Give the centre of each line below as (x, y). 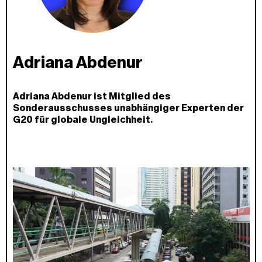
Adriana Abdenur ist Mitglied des (92, 96)
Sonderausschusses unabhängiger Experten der (128, 108)
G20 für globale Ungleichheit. (82, 120)
